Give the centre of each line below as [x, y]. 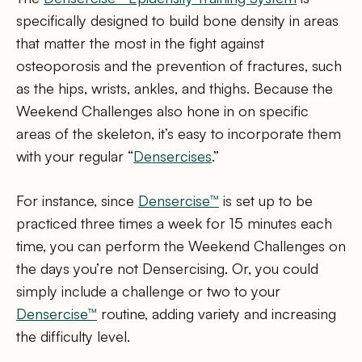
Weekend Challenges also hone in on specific [162, 111]
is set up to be [266, 201]
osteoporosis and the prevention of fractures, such [179, 66]
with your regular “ [75, 156]
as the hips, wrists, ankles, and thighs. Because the [175, 88]
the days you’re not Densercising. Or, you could [167, 269]
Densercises [173, 156]
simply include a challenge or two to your [148, 291]
